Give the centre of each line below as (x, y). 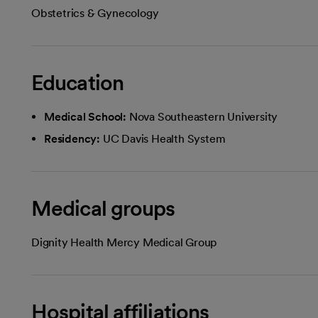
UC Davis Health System (164, 139)
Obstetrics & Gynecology (95, 13)
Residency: (72, 139)
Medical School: (85, 117)
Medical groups (103, 208)
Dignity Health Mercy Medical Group (125, 242)
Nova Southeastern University (203, 117)
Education (77, 82)
